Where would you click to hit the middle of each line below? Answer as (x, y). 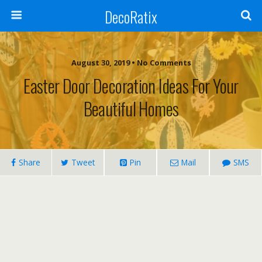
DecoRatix (131, 17)
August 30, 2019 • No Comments (131, 63)
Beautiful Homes (131, 108)
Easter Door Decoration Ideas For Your (131, 85)
